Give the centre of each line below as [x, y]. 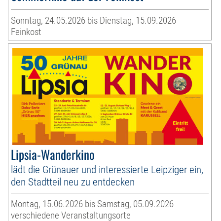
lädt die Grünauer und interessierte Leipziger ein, [107, 170]
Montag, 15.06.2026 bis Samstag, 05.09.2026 [92, 204]
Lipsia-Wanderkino [53, 154]
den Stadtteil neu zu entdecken [73, 182]
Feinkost [26, 32]
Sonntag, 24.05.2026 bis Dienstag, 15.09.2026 [94, 21]
